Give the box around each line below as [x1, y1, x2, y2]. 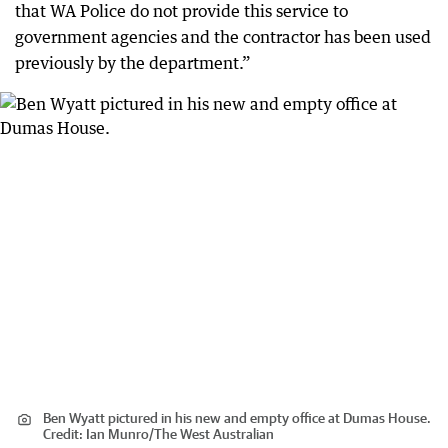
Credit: [43, 426, 86, 443]
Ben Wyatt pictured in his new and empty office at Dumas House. [43, 410, 431, 427]
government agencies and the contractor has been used [15, 26, 431, 47]
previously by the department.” [15, 52, 251, 73]
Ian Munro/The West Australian [86, 426, 274, 443]
